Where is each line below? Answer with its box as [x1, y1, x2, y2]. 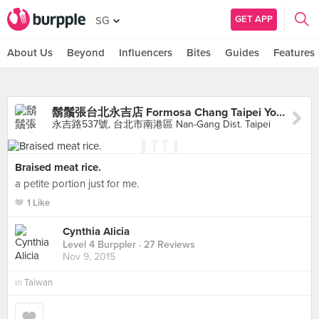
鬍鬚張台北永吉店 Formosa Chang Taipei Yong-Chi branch [276, 105, 285, 120]
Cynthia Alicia [63, 225, 130, 239]
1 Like [27, 197, 50, 209]
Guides [225, 46, 259, 59]
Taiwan [24, 277, 53, 288]
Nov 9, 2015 [63, 251, 115, 263]
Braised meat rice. [15, 161, 101, 174]
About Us [7, 46, 53, 59]
